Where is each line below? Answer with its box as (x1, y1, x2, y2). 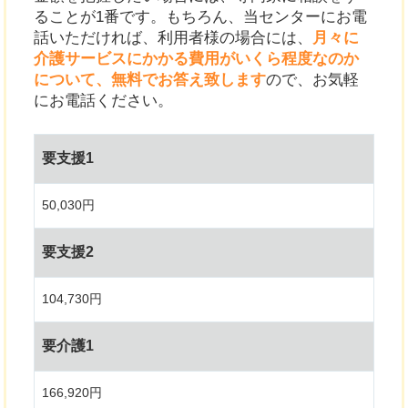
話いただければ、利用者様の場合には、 (34, 28, 313, 46)
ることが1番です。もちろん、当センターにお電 (34, 7, 368, 25)
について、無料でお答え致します (34, 70, 267, 88)
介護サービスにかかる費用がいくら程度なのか (34, 49, 360, 67)
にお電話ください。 (34, 91, 174, 109)
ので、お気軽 (266, 70, 360, 88)
